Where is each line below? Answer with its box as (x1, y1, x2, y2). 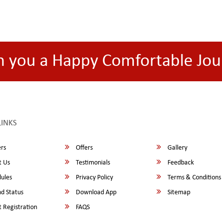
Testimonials (74, 159, 111, 166)
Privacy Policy (74, 174, 113, 181)
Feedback (166, 159, 194, 166)
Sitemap (166, 189, 191, 196)
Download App (74, 189, 117, 196)
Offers (74, 144, 93, 152)
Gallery (166, 144, 188, 152)
